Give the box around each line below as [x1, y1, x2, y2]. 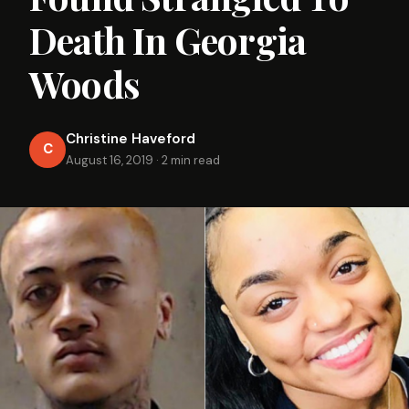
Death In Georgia [29, 16, 307, 64]
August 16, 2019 [66, 152, 153, 168]
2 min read [162, 152, 220, 168]
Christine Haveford [66, 130, 195, 148]
